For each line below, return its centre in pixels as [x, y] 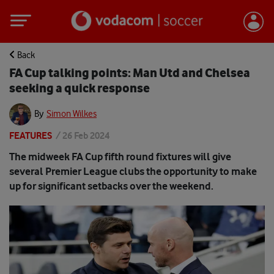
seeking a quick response [80, 88]
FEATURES [31, 135]
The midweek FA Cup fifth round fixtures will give [120, 157]
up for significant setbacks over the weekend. [111, 186]
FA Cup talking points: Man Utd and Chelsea [130, 72]
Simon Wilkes [72, 113]
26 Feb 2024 [86, 135]
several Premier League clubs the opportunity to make [133, 171]
